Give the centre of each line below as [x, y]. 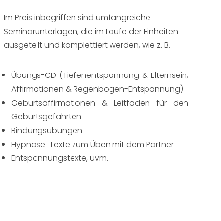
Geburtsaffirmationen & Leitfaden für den [100, 103]
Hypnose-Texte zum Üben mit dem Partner [92, 144]
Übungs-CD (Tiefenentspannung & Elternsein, [100, 75]
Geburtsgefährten [46, 116]
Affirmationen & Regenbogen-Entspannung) [97, 89]
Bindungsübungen [47, 130]
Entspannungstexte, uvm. [60, 158]
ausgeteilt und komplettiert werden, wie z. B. [87, 45]
